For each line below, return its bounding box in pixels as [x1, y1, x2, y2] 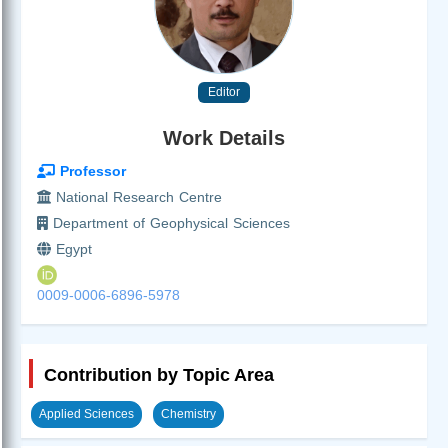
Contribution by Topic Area [44, 364, 274, 385]
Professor [55, 162, 126, 179]
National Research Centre [51, 188, 222, 205]
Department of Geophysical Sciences [48, 214, 290, 231]
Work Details [163, 126, 285, 149]
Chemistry [161, 406, 216, 421]
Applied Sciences [39, 406, 134, 421]
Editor [208, 84, 240, 99]
